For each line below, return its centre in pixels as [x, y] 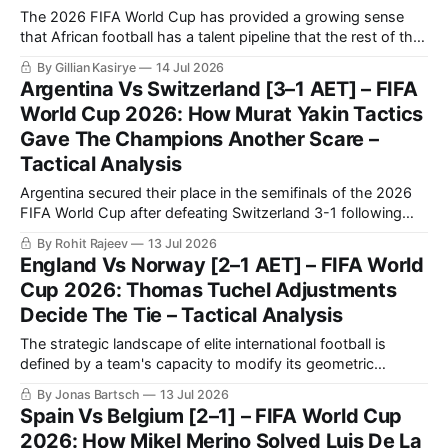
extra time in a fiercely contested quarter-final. [173, 232]
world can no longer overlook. [120, 56]
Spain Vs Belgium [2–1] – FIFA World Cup [211, 415]
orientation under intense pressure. [136, 383]
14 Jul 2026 [190, 67]
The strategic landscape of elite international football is [203, 343]
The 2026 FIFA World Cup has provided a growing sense [212, 16]
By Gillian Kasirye [86, 67]
